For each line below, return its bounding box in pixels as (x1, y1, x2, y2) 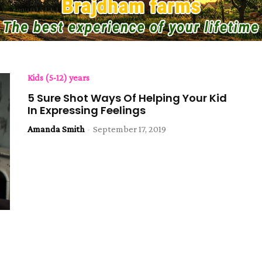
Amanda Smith (27, 124, 85, 134)
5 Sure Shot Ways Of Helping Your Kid (27, 91, 227, 105)
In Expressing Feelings (27, 103, 146, 118)
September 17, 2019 (93, 124, 167, 134)
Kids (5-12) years (27, 73, 90, 82)
